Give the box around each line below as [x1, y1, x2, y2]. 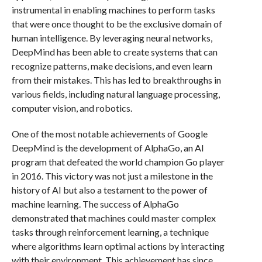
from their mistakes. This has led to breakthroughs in [11, 74, 221, 85]
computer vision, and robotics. [11, 102, 132, 113]
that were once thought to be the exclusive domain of [11, 18, 222, 29]
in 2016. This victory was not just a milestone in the [11, 170, 213, 181]
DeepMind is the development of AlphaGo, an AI [11, 142, 204, 153]
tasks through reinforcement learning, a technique [11, 226, 209, 237]
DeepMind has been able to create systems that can [11, 46, 218, 57]
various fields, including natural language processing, [11, 88, 220, 99]
